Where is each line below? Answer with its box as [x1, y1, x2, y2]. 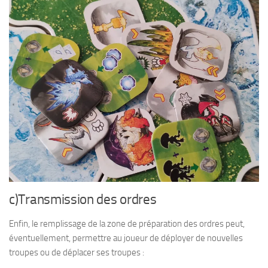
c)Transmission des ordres [9, 191, 157, 208]
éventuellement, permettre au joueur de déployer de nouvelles [9, 233, 243, 243]
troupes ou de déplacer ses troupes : [9, 247, 144, 258]
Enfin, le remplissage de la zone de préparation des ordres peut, [9, 218, 245, 229]
